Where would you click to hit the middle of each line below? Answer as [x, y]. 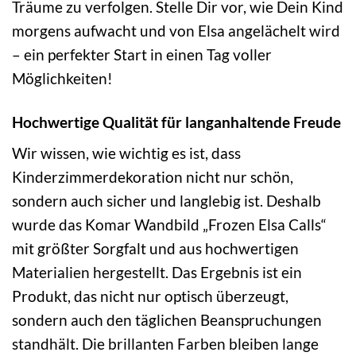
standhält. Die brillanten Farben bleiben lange [165, 344]
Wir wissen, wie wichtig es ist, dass [126, 153]
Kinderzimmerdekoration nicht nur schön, [153, 177]
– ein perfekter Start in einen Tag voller [142, 54]
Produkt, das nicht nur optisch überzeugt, [150, 296]
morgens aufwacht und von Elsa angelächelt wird [176, 30]
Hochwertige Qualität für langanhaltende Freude [176, 122]
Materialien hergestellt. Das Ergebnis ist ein [157, 273]
